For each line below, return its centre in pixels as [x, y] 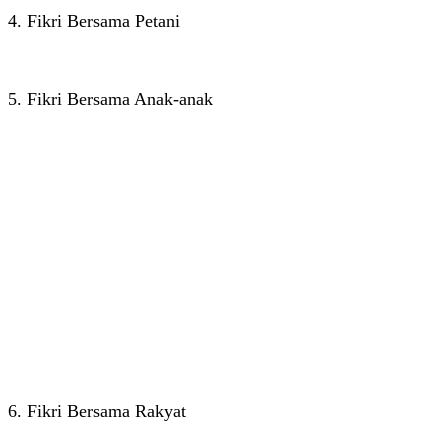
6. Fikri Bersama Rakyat [97, 410]
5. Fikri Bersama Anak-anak [110, 98]
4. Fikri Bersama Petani [94, 20]
